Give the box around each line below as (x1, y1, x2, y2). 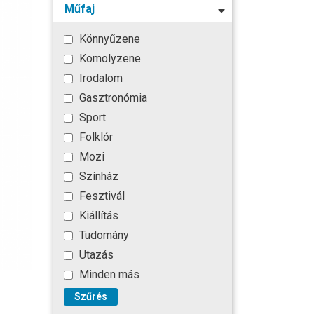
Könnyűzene (76, 32, 140, 46)
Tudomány (76, 228, 129, 242)
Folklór (76, 130, 113, 144)
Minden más (76, 267, 139, 281)
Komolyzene (76, 51, 141, 65)
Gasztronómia (76, 90, 147, 104)
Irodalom (76, 71, 123, 85)
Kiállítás (76, 208, 118, 222)
